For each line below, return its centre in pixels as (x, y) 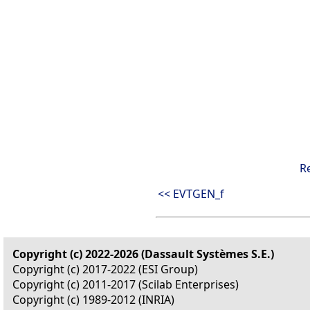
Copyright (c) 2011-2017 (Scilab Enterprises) (126, 285)
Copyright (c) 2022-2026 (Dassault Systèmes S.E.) (143, 254)
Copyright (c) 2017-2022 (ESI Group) (105, 270)
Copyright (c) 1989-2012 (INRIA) (93, 300)
